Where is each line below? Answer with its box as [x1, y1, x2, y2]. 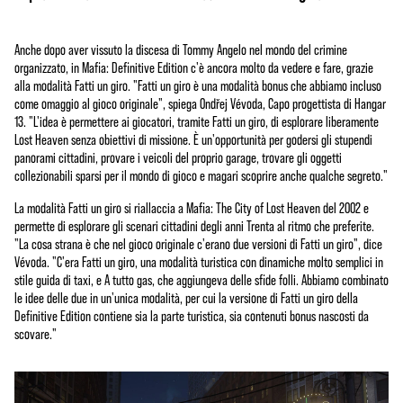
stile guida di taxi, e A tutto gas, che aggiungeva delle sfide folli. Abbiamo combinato [14, 271, 389, 288]
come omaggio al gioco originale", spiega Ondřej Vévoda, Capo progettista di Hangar [14, 94, 386, 112]
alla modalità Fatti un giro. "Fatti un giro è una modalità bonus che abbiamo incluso [14, 76, 381, 94]
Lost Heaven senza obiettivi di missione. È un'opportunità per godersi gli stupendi [14, 130, 372, 148]
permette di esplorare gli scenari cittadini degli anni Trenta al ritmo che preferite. [14, 217, 374, 234]
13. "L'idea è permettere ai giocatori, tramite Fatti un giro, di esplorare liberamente [14, 112, 379, 130]
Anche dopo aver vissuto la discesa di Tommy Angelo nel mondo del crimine [14, 40, 347, 58]
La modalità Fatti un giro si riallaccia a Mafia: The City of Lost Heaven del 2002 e [14, 199, 369, 216]
